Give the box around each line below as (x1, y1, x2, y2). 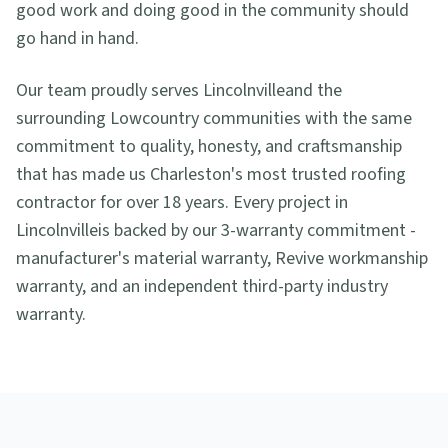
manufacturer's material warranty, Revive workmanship (16, 246, 428, 271)
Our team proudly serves (16, 78, 203, 103)
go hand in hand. (16, 26, 139, 51)
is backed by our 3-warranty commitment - (98, 218, 416, 243)
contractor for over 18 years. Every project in (16, 190, 348, 215)
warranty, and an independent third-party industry (16, 274, 388, 299)
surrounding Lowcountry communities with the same (16, 106, 412, 131)
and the (285, 78, 342, 103)
